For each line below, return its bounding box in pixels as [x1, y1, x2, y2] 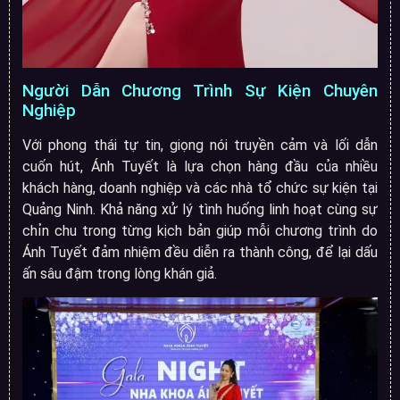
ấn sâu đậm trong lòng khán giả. [22, 264, 218, 282]
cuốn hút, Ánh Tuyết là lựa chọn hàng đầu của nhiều [22, 157, 378, 175]
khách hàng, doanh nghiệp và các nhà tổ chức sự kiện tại [22, 179, 378, 196]
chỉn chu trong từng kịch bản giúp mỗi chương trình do [22, 221, 378, 239]
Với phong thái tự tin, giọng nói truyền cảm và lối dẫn [22, 136, 378, 154]
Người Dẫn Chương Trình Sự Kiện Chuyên [22, 79, 378, 101]
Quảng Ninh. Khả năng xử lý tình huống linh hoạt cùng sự [22, 200, 378, 218]
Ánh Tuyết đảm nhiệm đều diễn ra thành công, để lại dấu [22, 243, 378, 261]
